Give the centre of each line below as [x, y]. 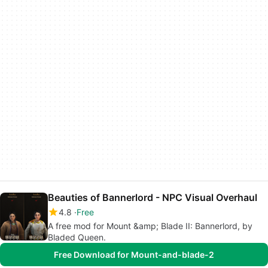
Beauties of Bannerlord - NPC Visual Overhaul [153, 197]
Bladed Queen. [77, 237]
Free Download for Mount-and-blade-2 [134, 254]
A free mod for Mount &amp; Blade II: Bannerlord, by [150, 226]
